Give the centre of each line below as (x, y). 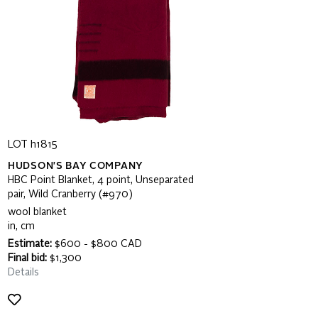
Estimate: (30, 244)
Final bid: (27, 258)
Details (23, 273)
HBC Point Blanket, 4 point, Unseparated (101, 180)
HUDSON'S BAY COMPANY (76, 166)
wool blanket (37, 212)
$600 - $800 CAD (97, 244)
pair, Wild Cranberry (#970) (70, 194)
